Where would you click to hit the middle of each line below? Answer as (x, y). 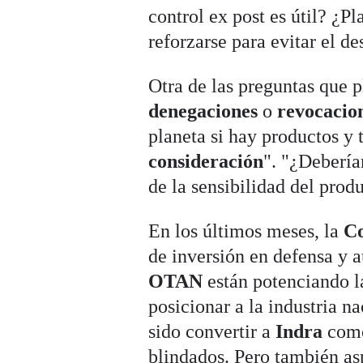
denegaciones (206, 111)
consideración (206, 162)
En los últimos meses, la (246, 231)
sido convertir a (212, 332)
